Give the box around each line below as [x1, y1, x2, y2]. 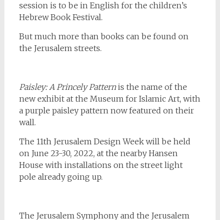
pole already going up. [19, 172, 103, 182]
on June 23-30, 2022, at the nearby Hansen [19, 148, 178, 158]
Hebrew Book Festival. [19, 12, 103, 22]
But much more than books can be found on [19, 31, 189, 41]
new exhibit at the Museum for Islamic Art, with [19, 94, 200, 104]
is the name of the [117, 82, 187, 92]
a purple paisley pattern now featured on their [19, 106, 194, 115]
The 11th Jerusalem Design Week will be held [19, 137, 191, 146]
